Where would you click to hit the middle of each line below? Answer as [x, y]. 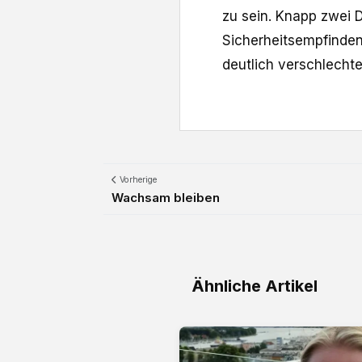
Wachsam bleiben [166, 198]
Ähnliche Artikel [255, 286]
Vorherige [137, 180]
